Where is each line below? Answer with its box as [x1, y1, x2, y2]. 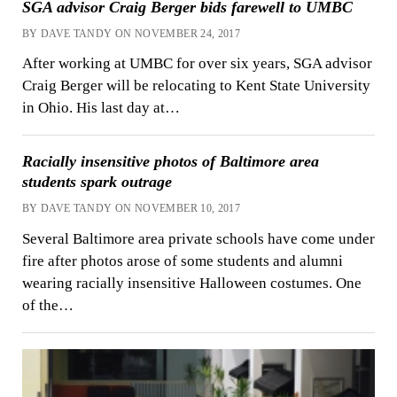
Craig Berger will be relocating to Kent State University [21, 77, 370, 95]
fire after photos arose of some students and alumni [21, 253, 343, 270]
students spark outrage [21, 173, 172, 191]
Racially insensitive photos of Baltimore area [21, 152, 319, 171]
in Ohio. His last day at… [21, 99, 180, 117]
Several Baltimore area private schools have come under [21, 230, 375, 248]
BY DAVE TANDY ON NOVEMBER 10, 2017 [21, 202, 241, 215]
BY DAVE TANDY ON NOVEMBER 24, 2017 [21, 27, 241, 40]
